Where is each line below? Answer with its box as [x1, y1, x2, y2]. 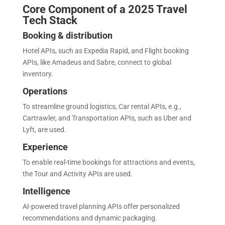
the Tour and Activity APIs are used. [22, 169, 134, 178]
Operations [22, 85, 67, 96]
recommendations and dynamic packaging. [22, 213, 159, 222]
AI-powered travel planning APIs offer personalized [22, 202, 180, 210]
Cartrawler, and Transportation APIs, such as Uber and [22, 114, 191, 122]
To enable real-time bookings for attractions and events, [22, 158, 195, 166]
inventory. [22, 69, 55, 78]
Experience [22, 141, 70, 152]
